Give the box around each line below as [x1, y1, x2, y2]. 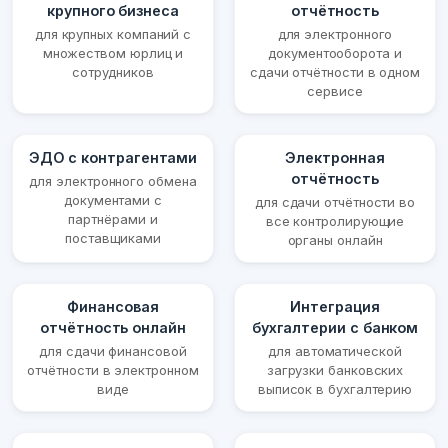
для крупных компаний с [34, 26, 192, 43]
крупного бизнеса [47, 2, 179, 20]
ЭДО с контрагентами [28, 149, 198, 167]
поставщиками [65, 230, 161, 247]
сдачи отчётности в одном [249, 64, 421, 81]
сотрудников [72, 64, 154, 81]
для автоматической [268, 343, 402, 360]
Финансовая [67, 298, 159, 316]
